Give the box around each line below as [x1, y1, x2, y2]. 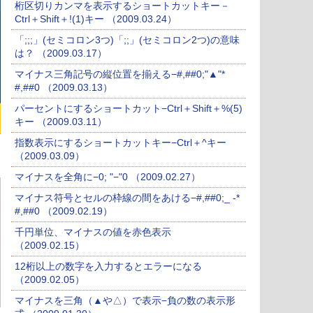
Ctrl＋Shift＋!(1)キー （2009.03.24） [15, 13, 177, 25]
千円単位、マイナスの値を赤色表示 [15, 226, 171, 238]
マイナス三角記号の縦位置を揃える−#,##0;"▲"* [15, 68, 225, 80]
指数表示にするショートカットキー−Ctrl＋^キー [15, 137, 226, 149]
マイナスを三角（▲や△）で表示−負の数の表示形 [15, 295, 235, 307]
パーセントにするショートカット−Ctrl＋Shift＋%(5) [15, 103, 242, 115]
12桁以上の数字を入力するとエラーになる [15, 261, 202, 272]
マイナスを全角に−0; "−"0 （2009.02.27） [15, 171, 201, 183]
